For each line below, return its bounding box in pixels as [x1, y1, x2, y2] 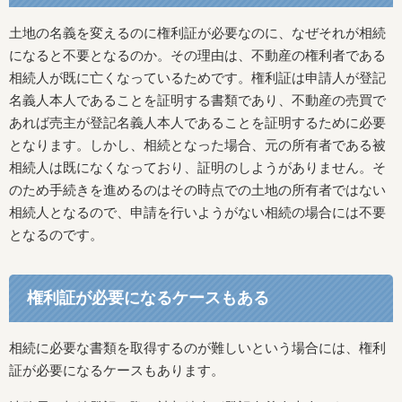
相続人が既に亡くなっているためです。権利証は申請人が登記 [9, 69, 386, 85]
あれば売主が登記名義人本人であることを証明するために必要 [9, 114, 386, 130]
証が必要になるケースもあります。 [9, 362, 224, 378]
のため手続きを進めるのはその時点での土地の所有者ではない [9, 181, 386, 197]
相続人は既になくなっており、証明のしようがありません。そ [9, 159, 386, 175]
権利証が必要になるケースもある [27, 288, 269, 307]
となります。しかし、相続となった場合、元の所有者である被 [9, 136, 386, 153]
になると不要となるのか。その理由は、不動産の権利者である [9, 47, 386, 63]
